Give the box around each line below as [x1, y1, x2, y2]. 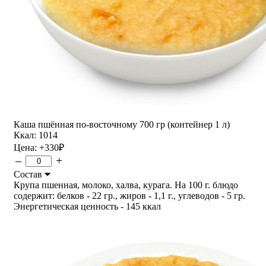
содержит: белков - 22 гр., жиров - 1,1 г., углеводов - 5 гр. [14, 190, 245, 201]
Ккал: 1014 [14, 129, 58, 140]
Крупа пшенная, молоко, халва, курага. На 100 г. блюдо [14, 179, 238, 190]
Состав [14, 169, 45, 179]
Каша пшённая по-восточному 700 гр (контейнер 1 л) [14, 119, 230, 129]
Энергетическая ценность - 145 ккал [14, 201, 161, 211]
